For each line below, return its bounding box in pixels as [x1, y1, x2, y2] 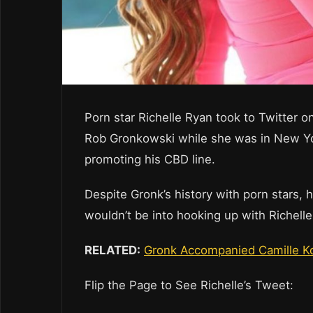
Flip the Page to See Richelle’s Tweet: [85, 278, 293, 293]
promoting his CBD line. [85, 152, 215, 167]
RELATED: [85, 243, 140, 258]
